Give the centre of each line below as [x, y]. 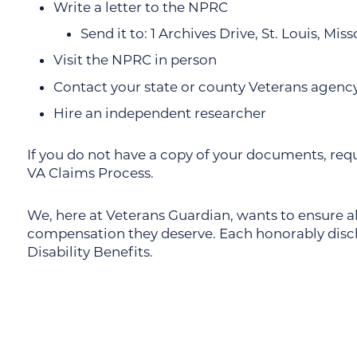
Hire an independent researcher [160, 113]
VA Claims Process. [90, 173]
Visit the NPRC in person [135, 60]
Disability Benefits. [90, 251]
